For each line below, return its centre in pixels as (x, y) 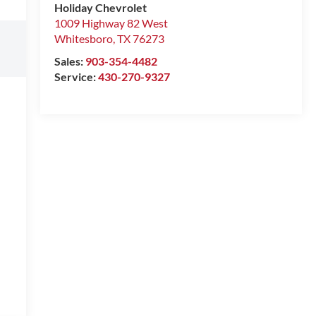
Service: (76, 77)
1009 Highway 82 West (111, 23)
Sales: (69, 61)
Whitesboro (83, 39)
